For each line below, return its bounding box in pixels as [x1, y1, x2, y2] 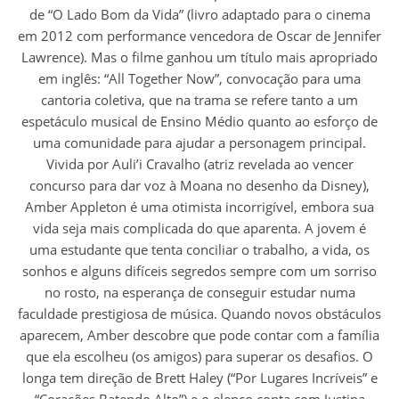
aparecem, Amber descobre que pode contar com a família [20, 325, 379, 344]
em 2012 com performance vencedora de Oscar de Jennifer [18, 26, 381, 45]
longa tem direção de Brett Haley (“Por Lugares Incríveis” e [21, 368, 378, 387]
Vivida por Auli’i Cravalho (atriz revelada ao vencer [45, 154, 354, 173]
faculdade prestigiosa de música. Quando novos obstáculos [18, 304, 381, 322]
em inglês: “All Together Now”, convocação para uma [38, 69, 361, 87]
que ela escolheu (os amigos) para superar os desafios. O [26, 346, 373, 365]
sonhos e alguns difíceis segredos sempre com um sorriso [22, 261, 377, 280]
